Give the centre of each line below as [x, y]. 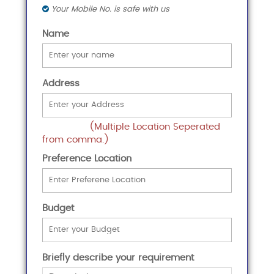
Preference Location [87, 158]
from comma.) [75, 139]
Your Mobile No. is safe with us [109, 9]
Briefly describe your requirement [118, 257]
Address [61, 83]
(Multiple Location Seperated [155, 127]
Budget [58, 208]
